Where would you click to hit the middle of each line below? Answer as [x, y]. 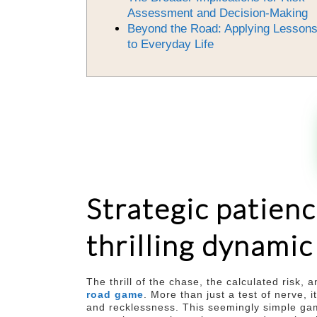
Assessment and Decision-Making [217, 13]
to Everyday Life [170, 44]
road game [115, 294]
